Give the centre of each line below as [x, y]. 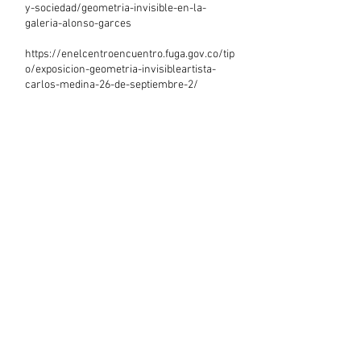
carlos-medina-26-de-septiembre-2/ [112, 85]
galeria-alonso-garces [78, 24]
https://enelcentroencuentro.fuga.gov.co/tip [130, 54]
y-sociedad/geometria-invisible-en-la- [116, 8]
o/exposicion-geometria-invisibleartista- [120, 70]
